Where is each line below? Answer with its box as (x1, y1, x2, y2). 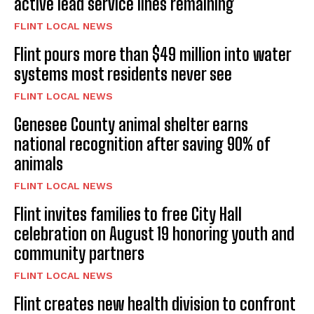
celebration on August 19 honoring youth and (14, 224, 294, 245)
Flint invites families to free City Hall (14, 204, 242, 225)
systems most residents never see (14, 64, 232, 85)
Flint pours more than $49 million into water (14, 44, 292, 65)
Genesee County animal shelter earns (14, 114, 248, 135)
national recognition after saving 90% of (14, 134, 270, 155)
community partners (14, 243, 144, 264)
